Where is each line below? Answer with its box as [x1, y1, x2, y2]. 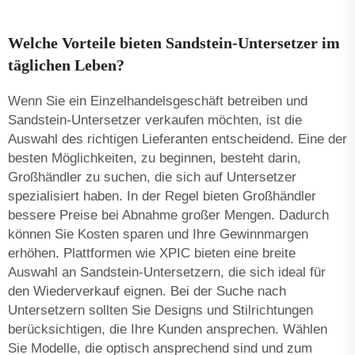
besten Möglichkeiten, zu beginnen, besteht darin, [8, 150, 301, 166]
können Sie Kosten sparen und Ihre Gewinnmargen [8, 226, 308, 242]
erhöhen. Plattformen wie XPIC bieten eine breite [8, 245, 296, 261]
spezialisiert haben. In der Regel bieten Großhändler [8, 188, 316, 204]
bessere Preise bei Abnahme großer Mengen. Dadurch [8, 207, 329, 223]
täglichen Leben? [8, 55, 124, 74]
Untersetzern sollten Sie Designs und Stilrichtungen [8, 302, 313, 318]
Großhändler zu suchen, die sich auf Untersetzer [8, 169, 296, 185]
